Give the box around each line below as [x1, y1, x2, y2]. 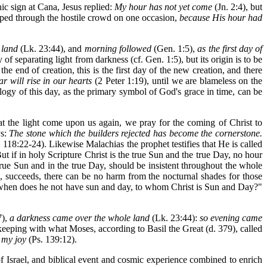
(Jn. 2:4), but [215, 2, 262, 12]
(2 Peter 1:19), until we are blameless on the [92, 76, 262, 86]
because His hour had [179, 13, 263, 23]
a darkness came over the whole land [10, 213, 150, 223]
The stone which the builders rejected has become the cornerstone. [9, 128, 263, 138]
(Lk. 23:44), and [17, 44, 85, 54]
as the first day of [197, 44, 263, 54]
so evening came [200, 213, 262, 223]
